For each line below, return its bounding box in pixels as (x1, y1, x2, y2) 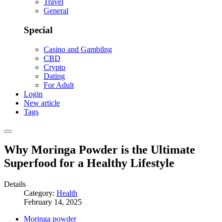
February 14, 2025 (24, 197, 82, 206)
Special (24, 25, 53, 36)
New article (24, 98, 60, 107)
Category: (24, 188, 56, 197)
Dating (44, 71, 65, 80)
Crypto (44, 62, 65, 71)
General (44, 6, 68, 15)
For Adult (44, 80, 74, 89)
